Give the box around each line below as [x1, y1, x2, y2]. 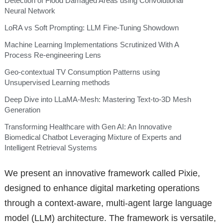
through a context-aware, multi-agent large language [4, 198, 212, 208]
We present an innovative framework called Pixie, [4, 168, 200, 178]
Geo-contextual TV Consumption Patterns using [4, 68, 160, 77]
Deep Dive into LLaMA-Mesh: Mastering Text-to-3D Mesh [4, 95, 191, 104]
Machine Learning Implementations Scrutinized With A [4, 40, 179, 49]
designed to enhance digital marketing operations [4, 183, 200, 193]
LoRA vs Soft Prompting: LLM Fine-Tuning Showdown [4, 23, 179, 32]
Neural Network [4, 6, 55, 15]
